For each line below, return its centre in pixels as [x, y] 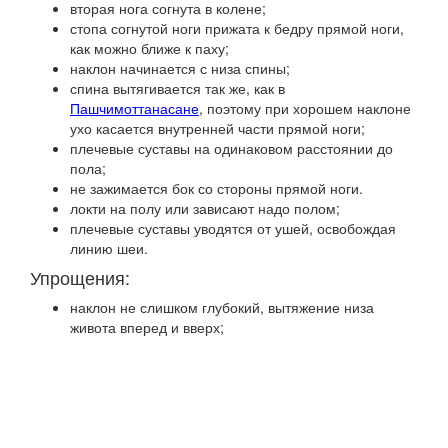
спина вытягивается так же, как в [177, 88]
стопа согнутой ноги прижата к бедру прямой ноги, [237, 28]
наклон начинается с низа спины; [180, 68]
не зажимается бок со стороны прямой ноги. [216, 188]
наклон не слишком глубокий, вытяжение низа [222, 307]
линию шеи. [109, 248]
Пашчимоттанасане [134, 108]
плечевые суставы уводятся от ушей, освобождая [233, 228]
